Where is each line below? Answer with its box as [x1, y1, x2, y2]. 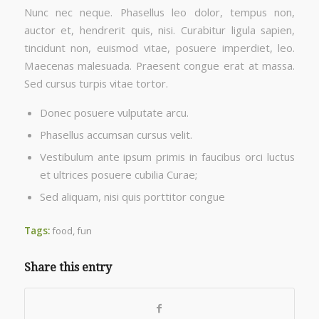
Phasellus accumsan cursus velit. [39, 127, 192, 142]
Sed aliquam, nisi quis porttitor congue [39, 189, 225, 204]
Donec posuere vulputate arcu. [39, 105, 189, 120]
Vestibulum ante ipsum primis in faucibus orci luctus [39, 149, 296, 164]
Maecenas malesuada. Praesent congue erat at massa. [23, 58, 296, 73]
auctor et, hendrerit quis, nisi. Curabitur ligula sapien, [23, 22, 296, 37]
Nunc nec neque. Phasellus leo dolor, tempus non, [23, 4, 296, 19]
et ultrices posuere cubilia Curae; [39, 167, 197, 182]
